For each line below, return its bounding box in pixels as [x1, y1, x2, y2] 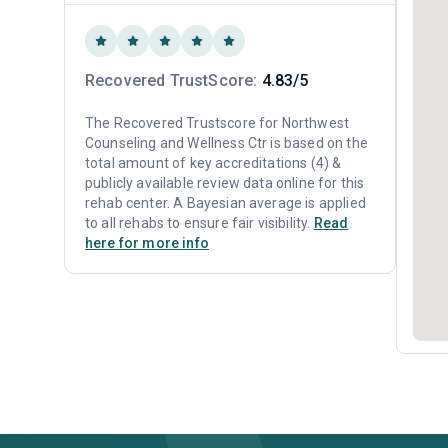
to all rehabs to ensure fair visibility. [85, 215, 314, 231]
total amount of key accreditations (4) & [85, 155, 342, 171]
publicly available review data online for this [85, 175, 365, 191]
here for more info [85, 235, 209, 251]
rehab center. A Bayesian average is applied [85, 195, 366, 211]
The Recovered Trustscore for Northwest [85, 115, 350, 131]
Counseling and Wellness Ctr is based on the [85, 135, 368, 151]
